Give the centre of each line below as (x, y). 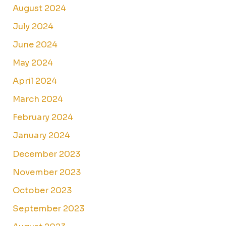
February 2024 (43, 118)
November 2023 (47, 172)
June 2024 (35, 45)
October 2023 (43, 190)
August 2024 (40, 8)
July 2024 (33, 26)
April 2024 (35, 81)
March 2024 (38, 99)
